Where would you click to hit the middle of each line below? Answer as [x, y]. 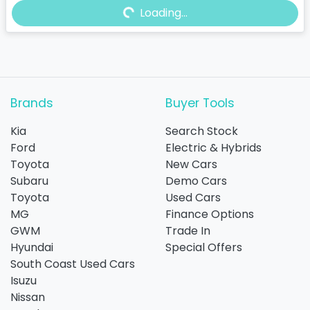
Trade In [188, 230]
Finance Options [210, 214]
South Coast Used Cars [73, 264]
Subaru [29, 181]
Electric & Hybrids [213, 147]
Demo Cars [196, 181]
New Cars [191, 164]
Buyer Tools [200, 103]
